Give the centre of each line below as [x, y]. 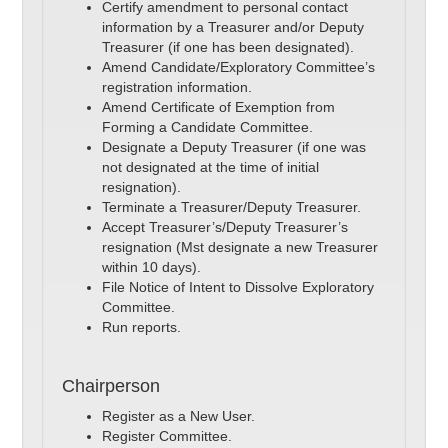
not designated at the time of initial [211, 167]
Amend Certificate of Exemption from [219, 107]
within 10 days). [152, 267]
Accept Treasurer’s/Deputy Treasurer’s [225, 227]
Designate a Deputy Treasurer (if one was [234, 147]
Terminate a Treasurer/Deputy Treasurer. [232, 207]
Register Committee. [167, 436]
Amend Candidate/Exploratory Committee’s [239, 67]
